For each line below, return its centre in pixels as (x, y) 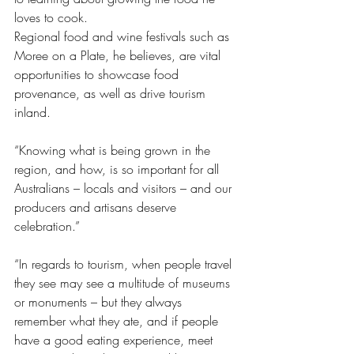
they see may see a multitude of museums (124, 283)
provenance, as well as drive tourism (112, 93)
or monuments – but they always (100, 302)
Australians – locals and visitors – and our (125, 188)
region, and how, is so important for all (119, 169)
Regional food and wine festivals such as (124, 36)
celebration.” (49, 226)
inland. (34, 112)
